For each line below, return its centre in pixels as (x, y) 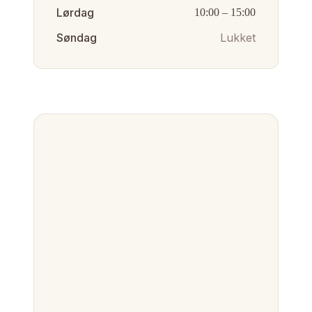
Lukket (238, 38)
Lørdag (75, 13)
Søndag (77, 38)
